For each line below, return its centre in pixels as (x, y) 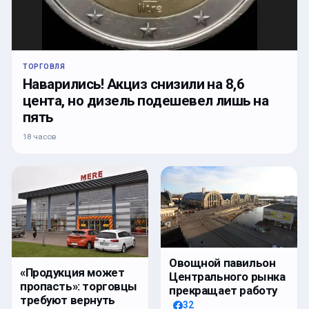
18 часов (39, 136)
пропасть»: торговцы (79, 287)
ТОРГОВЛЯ (44, 66)
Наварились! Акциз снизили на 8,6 (134, 84)
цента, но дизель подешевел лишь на (146, 100)
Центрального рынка (227, 277)
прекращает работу (223, 291)
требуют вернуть (68, 300)
